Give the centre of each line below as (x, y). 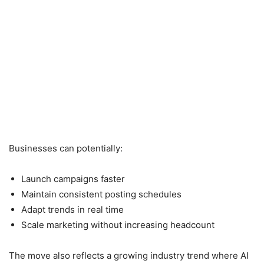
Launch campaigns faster (73, 179)
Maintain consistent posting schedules (101, 194)
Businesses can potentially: (66, 148)
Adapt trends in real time (72, 209)
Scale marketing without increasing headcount (118, 225)
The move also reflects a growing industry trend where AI (129, 255)
